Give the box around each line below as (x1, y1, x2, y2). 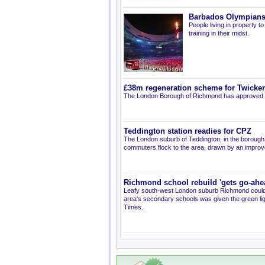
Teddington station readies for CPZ (124, 127, 251, 135)
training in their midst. (189, 30, 249, 37)
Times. (124, 203, 143, 211)
